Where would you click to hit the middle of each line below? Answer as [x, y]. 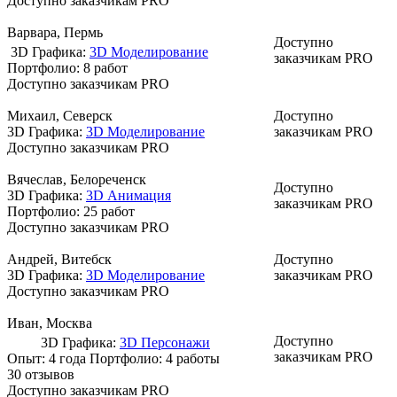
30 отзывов [41, 374]
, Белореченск [105, 179]
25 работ [109, 211]
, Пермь [80, 32]
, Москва [66, 323]
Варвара [32, 32]
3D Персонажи [165, 342]
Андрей [31, 259]
